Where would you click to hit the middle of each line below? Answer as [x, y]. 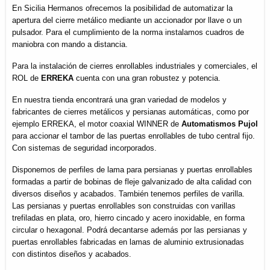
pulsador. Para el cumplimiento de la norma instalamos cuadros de [128, 32]
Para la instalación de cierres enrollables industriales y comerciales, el [135, 66]
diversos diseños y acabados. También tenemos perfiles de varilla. [128, 193]
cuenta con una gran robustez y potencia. [148, 78]
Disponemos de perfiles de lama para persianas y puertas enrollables [132, 169]
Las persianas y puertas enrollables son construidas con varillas [124, 206]
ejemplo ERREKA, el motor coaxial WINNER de [97, 124]
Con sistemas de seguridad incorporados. [84, 148]
